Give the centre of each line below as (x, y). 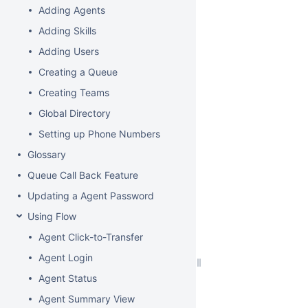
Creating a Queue (78, 72)
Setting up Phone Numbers (99, 134)
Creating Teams (74, 92)
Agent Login (66, 257)
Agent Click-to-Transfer (91, 237)
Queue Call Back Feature (83, 175)
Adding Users (69, 51)
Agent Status (68, 278)
